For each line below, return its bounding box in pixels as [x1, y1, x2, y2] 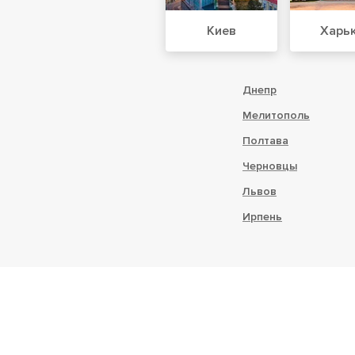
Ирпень [242, 209, 282, 223]
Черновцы [242, 158, 297, 173]
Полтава [242, 133, 288, 147]
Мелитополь [242, 108, 310, 122]
